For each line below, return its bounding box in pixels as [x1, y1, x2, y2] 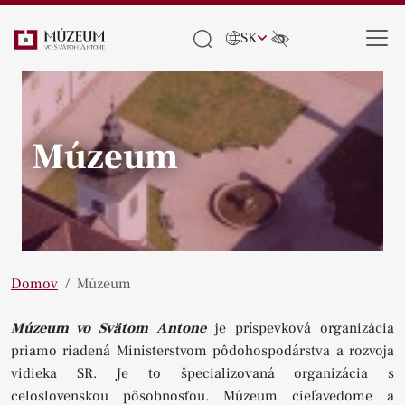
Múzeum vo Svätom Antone [11, 319, 206, 337]
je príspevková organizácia [205, 319, 394, 337]
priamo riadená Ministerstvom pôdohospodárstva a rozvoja [11, 342, 394, 360]
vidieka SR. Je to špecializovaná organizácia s [11, 364, 394, 382]
